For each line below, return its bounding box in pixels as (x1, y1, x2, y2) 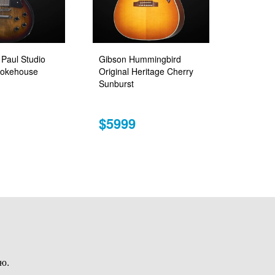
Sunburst (99, 77, 134, 90)
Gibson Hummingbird (99, 53, 181, 66)
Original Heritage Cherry (99, 65, 193, 78)
